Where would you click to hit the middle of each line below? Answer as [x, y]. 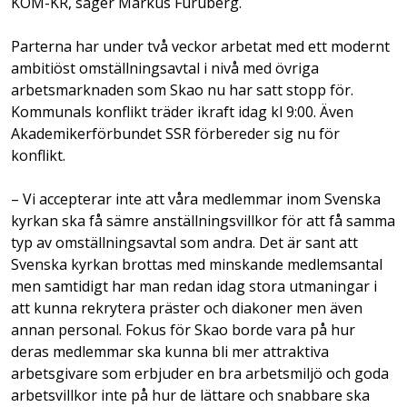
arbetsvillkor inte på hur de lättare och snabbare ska [190, 395]
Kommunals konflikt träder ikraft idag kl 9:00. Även [182, 111]
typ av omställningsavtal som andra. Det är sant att [184, 242]
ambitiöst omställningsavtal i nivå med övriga [165, 68]
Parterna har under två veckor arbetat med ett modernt [200, 46]
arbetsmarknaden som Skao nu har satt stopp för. [182, 89]
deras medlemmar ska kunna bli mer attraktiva [170, 351]
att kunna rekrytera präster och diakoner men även [187, 308]
